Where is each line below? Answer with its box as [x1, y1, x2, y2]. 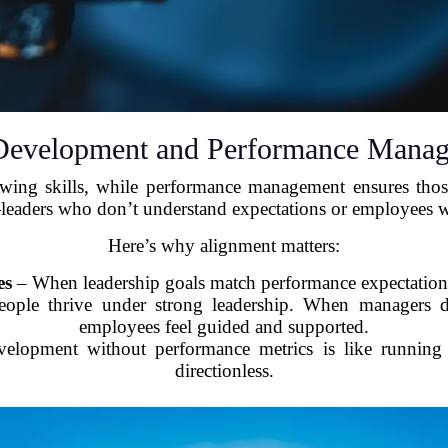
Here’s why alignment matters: [108, 235, 340, 257]
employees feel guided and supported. [79, 316, 369, 338]
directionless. [174, 360, 274, 382]
